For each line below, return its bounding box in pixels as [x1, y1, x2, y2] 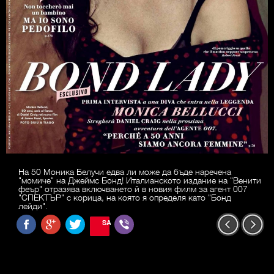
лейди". [18, 200, 48, 212]
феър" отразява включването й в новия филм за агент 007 [18, 183, 248, 194]
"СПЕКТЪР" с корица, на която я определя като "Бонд [18, 191, 231, 203]
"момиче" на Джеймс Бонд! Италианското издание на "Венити [18, 174, 261, 186]
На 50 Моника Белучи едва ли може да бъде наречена [18, 166, 231, 177]
